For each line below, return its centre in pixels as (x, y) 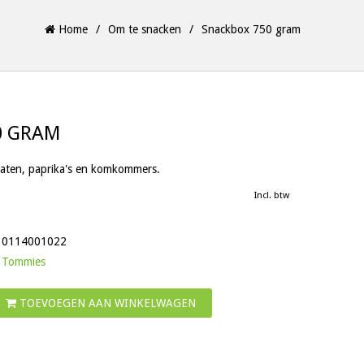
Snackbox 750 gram (251, 29)
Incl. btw (272, 195)
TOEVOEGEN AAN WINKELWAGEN (106, 303)
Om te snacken (145, 29)
